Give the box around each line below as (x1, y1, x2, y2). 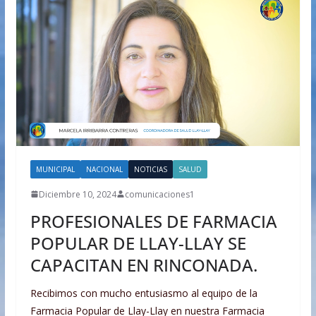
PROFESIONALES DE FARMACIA (30, 209, 277, 233)
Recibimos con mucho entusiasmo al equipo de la (30, 286, 257, 300)
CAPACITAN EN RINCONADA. (30, 253, 257, 276)
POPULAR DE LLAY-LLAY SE (30, 231, 246, 255)
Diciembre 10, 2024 (38, 188, 116, 200)
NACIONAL (85, 164, 123, 174)
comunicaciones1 (124, 188, 195, 200)
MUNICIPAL (35, 164, 75, 174)
